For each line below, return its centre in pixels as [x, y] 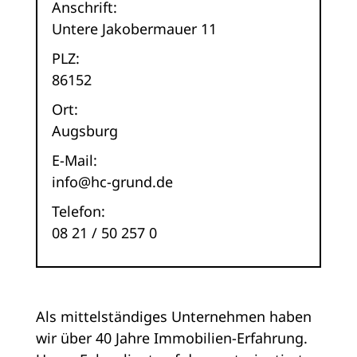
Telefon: [78, 212]
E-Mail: [74, 161]
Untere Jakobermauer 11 [134, 29]
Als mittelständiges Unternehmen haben [173, 317]
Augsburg [84, 131]
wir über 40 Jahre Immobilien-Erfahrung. [171, 338]
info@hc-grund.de [112, 182]
